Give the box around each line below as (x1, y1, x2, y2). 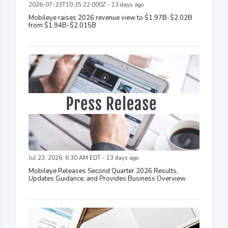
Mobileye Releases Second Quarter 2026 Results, (28, 166, 178, 176)
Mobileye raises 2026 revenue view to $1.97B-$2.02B (28, 13, 192, 23)
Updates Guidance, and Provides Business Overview (28, 174, 186, 184)
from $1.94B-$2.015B (28, 21, 96, 31)
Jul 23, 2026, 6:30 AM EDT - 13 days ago (28, 154, 138, 162)
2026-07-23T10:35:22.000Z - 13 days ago (28, 1, 144, 9)
